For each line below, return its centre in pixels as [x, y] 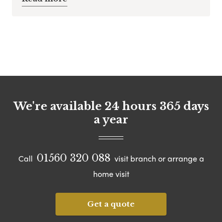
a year [111, 119]
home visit [111, 173]
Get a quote [111, 204]
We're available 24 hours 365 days [111, 106]
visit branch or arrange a [158, 158]
